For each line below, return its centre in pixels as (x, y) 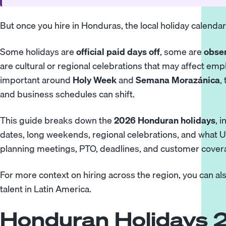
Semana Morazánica (178, 80)
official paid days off (118, 52)
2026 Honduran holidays (165, 121)
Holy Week (95, 80)
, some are (182, 52)
